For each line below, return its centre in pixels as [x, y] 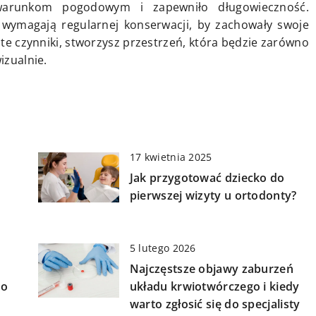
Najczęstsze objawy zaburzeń [211, 269]
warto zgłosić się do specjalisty [215, 304]
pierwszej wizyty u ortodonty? [213, 196]
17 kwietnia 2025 [171, 157]
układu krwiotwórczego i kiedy [214, 287]
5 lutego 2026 [163, 248]
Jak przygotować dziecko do [207, 178]
